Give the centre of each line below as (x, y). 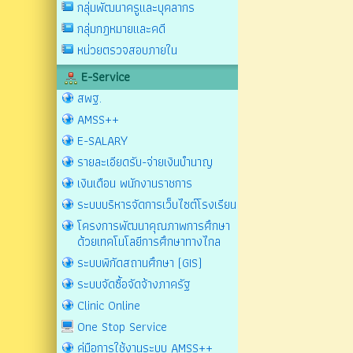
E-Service (104, 77)
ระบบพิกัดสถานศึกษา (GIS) (139, 263)
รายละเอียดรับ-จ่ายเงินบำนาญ (145, 162)
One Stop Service (122, 327)
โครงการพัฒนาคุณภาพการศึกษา (154, 226)
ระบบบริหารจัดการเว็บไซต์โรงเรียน (157, 204)
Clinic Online (109, 305)
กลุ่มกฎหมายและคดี (121, 29)
